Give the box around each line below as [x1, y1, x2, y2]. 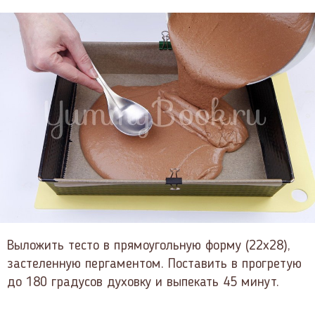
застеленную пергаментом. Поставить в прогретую [7, 257, 302, 271]
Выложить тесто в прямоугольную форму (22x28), [7, 238, 290, 253]
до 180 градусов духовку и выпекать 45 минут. [7, 275, 279, 290]
